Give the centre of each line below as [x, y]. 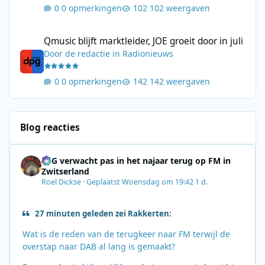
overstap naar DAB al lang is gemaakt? [99, 246]
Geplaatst [104, 182]
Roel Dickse [62, 182]
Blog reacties [50, 128]
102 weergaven [180, 8]
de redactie [88, 54]
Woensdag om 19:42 [159, 182]
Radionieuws [148, 54]
